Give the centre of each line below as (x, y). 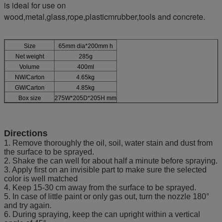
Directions (26, 133)
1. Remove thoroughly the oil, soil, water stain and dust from (108, 143)
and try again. (28, 205)
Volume (29, 67)
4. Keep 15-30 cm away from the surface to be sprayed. (100, 187)
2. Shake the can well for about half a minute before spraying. (111, 161)
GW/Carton (29, 87)
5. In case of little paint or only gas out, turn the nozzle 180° (107, 196)
